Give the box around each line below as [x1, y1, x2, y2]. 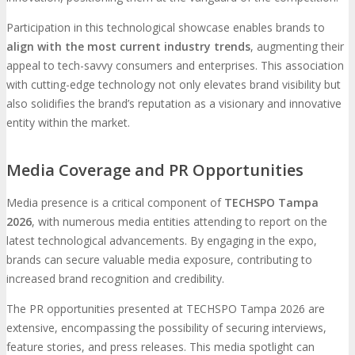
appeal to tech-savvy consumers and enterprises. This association [6, 57, 344, 73]
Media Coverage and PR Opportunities [6, 159, 303, 181]
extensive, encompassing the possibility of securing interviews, [6, 320, 326, 336]
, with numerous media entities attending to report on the [32, 214, 327, 230]
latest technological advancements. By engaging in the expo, [6, 233, 317, 249]
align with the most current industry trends [6, 38, 250, 54]
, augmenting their [250, 38, 344, 54]
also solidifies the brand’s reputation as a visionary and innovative [6, 95, 342, 111]
